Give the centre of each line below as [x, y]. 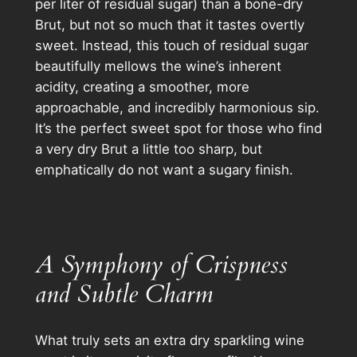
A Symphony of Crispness [161, 264]
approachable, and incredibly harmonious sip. [177, 108]
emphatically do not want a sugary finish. [164, 170]
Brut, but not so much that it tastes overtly [169, 25]
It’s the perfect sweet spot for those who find [178, 129]
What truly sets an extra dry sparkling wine [169, 340]
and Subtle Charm [124, 294]
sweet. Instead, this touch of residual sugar [171, 46]
